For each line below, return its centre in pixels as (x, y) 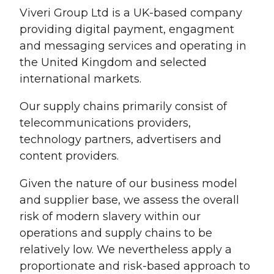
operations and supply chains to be (116, 233)
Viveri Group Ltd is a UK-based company (131, 13)
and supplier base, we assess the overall (129, 200)
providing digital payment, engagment (127, 30)
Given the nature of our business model (128, 184)
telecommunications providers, (105, 123)
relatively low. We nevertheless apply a (126, 250)
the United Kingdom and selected (113, 63)
